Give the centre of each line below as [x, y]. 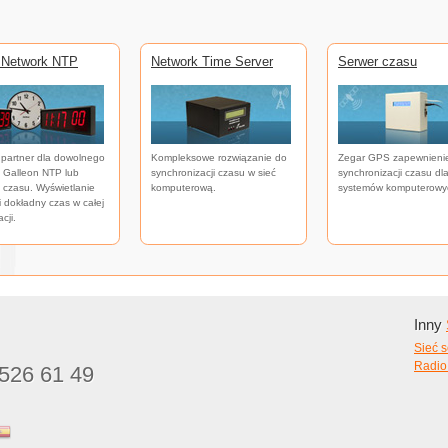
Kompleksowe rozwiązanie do [219, 157]
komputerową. [183, 187]
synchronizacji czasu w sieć [213, 172]
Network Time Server [212, 62]
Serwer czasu [377, 62]
